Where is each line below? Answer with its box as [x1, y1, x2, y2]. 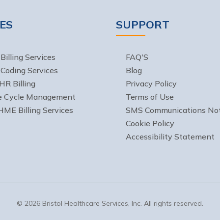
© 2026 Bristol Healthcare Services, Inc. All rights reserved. [17, 199, 203, 208]
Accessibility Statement [126, 132, 215, 141]
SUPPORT [116, 18, 169, 31]
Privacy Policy [126, 79, 177, 88]
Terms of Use [126, 92, 174, 102]
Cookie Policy [126, 118, 174, 128]
